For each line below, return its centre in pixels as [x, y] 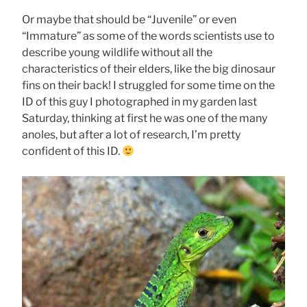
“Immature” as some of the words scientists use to [148, 36]
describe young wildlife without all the [117, 53]
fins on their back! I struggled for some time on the [148, 86]
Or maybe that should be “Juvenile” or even [129, 20]
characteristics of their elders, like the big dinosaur [149, 69]
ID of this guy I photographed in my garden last [139, 102]
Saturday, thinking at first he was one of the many [145, 119]
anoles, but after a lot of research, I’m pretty [131, 135]
